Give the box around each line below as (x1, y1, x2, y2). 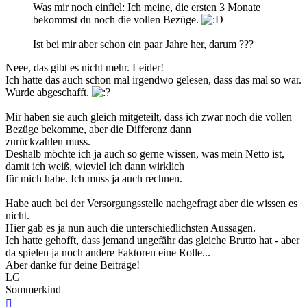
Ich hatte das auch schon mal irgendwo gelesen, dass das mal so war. (5, 73, 302, 86)
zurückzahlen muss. (5, 135, 90, 147)
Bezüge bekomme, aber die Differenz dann (5, 123, 191, 135)
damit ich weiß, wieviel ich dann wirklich (5, 160, 184, 172)
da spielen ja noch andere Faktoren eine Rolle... (5, 246, 210, 258)
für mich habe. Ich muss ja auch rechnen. (5, 172, 182, 184)
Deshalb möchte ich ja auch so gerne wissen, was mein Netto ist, (5, 147, 284, 160)
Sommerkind (5, 283, 61, 295)
